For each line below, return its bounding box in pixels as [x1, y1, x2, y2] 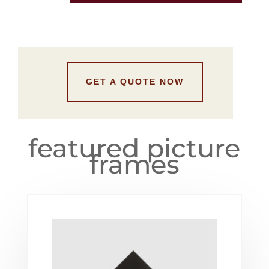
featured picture [28, 132, 241, 165]
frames [89, 148, 180, 181]
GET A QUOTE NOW [85, 77, 184, 87]
